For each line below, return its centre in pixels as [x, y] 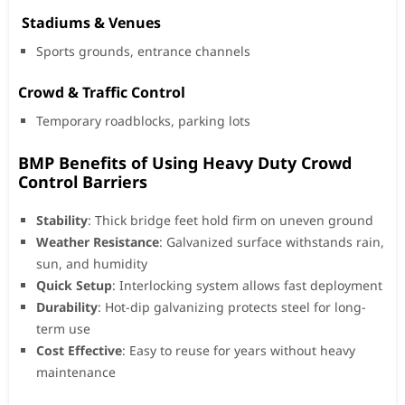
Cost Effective [79, 350]
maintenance [76, 372]
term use [63, 328]
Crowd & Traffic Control [102, 92]
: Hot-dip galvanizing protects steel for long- [232, 306]
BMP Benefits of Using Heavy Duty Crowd [185, 162]
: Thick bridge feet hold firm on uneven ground [231, 220]
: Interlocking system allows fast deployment [247, 285]
